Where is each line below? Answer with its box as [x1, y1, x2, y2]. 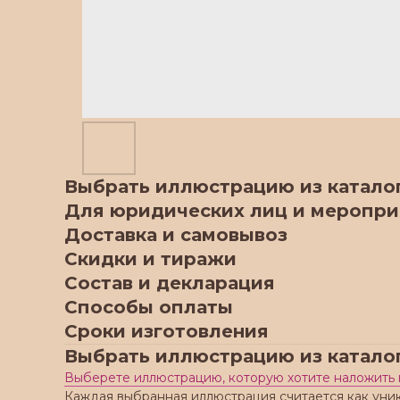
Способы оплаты [64, 296, 233, 318]
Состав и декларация [64, 272, 275, 294]
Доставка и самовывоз [64, 224, 287, 246]
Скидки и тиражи [64, 248, 237, 270]
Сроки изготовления [64, 321, 269, 342]
